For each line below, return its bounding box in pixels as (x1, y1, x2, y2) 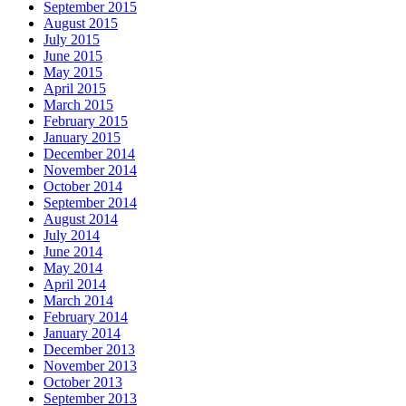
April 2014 (43, 276, 106, 293)
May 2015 (43, 64, 102, 81)
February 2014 (43, 309, 128, 325)
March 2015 (43, 97, 113, 113)
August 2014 (43, 211, 118, 227)
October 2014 (43, 179, 122, 195)
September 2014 (43, 195, 137, 211)
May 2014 (43, 260, 102, 276)
